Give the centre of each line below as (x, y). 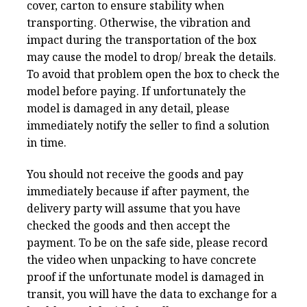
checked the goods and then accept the (128, 225)
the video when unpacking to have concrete (142, 259)
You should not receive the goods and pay (135, 174)
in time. (47, 143)
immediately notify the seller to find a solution (148, 126)
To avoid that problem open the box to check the (153, 74)
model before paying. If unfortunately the (136, 91)
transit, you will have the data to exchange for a (152, 294)
